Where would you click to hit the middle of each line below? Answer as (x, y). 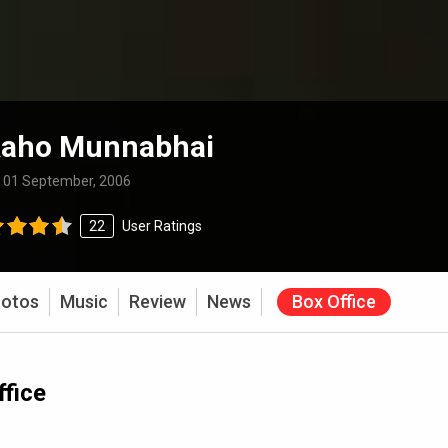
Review (157, 301)
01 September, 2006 (66, 181)
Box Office (334, 301)
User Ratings (160, 225)
